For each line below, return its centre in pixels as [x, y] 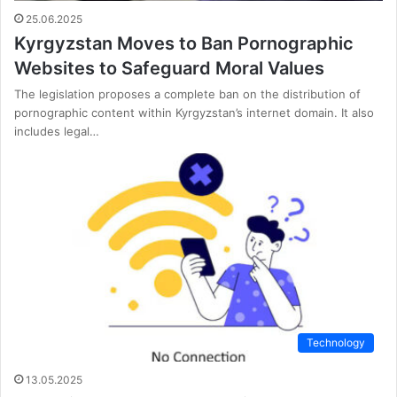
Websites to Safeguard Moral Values [169, 69]
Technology [336, 343]
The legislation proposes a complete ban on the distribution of [187, 94]
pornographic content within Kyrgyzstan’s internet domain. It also [194, 113]
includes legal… [57, 132]
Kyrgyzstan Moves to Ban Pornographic [184, 44]
